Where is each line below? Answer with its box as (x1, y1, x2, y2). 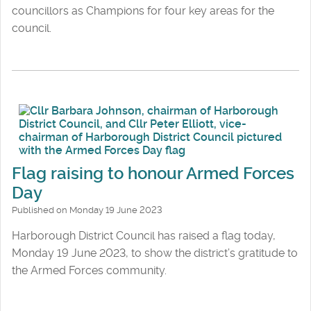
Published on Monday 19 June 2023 (12, 204, 162, 215)
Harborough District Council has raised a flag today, (12, 228, 276, 242)
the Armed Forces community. (12, 263, 167, 277)
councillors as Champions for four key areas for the (12, 3, 274, 17)
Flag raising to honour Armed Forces (12, 163, 294, 183)
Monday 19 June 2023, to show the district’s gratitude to (12, 246, 298, 260)
